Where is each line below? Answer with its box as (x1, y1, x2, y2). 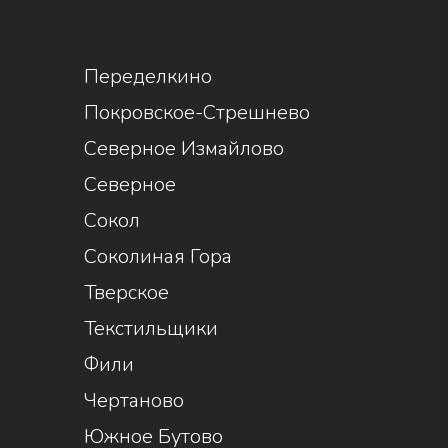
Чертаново (84, 387, 185, 415)
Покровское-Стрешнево (84, 99, 311, 127)
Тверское (84, 279, 170, 307)
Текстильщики (84, 315, 219, 343)
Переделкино (84, 63, 213, 91)
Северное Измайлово (84, 135, 285, 163)
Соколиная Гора (84, 243, 233, 271)
